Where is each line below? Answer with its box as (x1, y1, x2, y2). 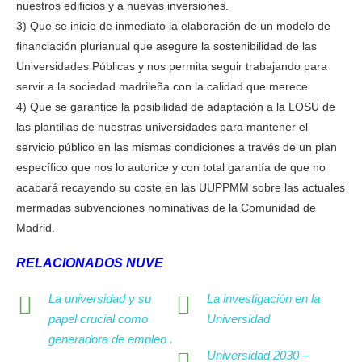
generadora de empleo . (48, 332, 173, 347)
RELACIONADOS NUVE (16, 256, 163, 271)
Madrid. (16, 221, 55, 235)
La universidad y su (48, 292, 151, 306)
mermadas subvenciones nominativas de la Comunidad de (16, 201, 316, 215)
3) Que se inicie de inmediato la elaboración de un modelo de (16, 19, 330, 33)
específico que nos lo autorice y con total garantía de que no (16, 161, 326, 175)
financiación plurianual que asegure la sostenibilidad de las (16, 40, 317, 53)
